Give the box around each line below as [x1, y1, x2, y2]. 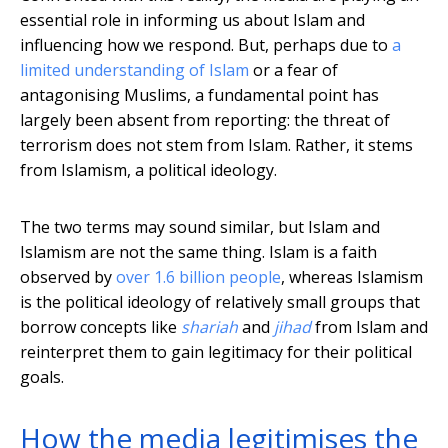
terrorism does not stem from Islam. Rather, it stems [20, 134, 413, 157]
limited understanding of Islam [20, 59, 249, 82]
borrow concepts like [20, 316, 181, 339]
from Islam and [311, 316, 428, 339]
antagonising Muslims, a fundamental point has [20, 84, 379, 107]
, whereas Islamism [281, 266, 423, 289]
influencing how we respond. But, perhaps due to [20, 34, 392, 57]
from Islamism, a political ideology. [20, 159, 277, 182]
